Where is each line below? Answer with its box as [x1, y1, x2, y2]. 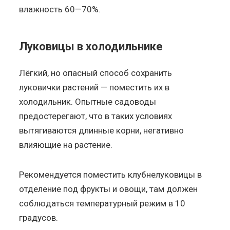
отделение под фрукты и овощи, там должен [19, 183, 198, 194]
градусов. [19, 212, 59, 223]
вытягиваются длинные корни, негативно [19, 125, 184, 136]
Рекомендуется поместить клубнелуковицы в [19, 169, 202, 180]
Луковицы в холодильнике [19, 40, 163, 53]
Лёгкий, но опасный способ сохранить [19, 67, 172, 78]
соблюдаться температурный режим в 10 [19, 198, 186, 208]
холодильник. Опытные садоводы [19, 96, 157, 107]
